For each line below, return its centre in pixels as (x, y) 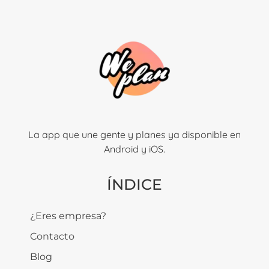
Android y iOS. (134, 149)
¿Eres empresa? (68, 216)
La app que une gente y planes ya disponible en (134, 135)
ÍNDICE (134, 184)
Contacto (52, 236)
